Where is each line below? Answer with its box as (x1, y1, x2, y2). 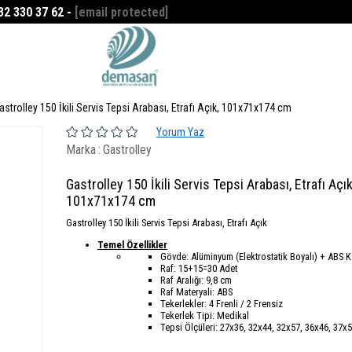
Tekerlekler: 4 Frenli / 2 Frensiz (160, 297, 283, 310)
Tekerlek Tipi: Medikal (160, 309, 249, 321)
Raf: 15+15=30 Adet (160, 262, 237, 274)
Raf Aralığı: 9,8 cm (160, 273, 232, 286)
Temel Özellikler (97, 238, 167, 251)
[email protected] (75, 4, 168, 20)
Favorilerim (185, 6, 229, 17)
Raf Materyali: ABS (160, 285, 233, 298)
